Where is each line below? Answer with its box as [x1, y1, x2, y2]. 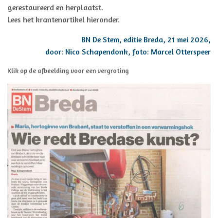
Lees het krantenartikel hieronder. [7, 15, 120, 25]
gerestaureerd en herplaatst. [7, 2, 103, 13]
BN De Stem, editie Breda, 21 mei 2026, [81, 35, 211, 45]
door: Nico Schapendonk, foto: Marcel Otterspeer [45, 47, 211, 57]
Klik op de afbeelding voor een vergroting [7, 67, 129, 75]
